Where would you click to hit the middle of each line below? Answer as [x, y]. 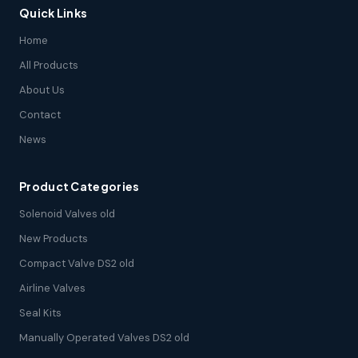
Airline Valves [52, 288]
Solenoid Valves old [67, 213]
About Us [42, 89]
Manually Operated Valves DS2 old [104, 337]
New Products [54, 238]
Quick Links [54, 12]
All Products [49, 65]
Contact [40, 114]
